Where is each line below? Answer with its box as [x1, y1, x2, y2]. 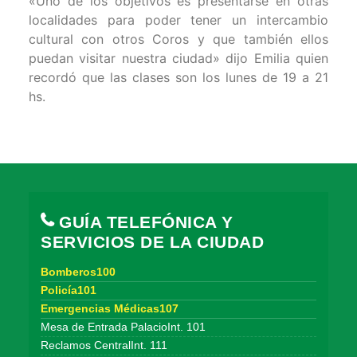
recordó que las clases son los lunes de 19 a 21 [29, 69, 328, 86]
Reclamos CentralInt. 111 [41, 339, 167, 351]
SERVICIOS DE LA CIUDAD [41, 233, 264, 251]
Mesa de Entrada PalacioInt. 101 [41, 321, 206, 333]
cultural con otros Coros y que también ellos [29, 31, 328, 48]
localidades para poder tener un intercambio [29, 12, 328, 29]
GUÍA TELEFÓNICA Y [53, 213, 233, 231]
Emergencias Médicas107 [41, 303, 178, 315]
